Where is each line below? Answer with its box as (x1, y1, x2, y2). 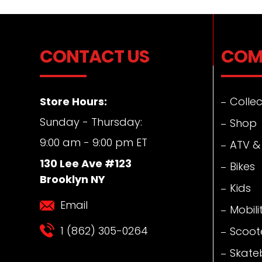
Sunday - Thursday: (40, 115, 142, 129)
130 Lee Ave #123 (40, 156, 132, 171)
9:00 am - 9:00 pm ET (40, 135, 147, 150)
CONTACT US (40, 44, 149, 69)
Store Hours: (40, 94, 107, 109)
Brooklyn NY (40, 171, 105, 187)
